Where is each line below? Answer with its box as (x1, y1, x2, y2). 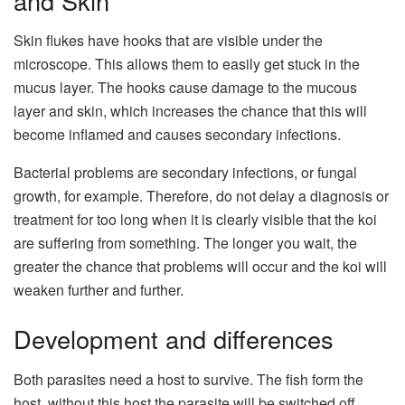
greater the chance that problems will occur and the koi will (14, 256, 387, 278)
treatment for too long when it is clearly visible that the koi (14, 209, 377, 231)
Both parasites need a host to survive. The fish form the (14, 368, 363, 390)
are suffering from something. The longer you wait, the (14, 232, 357, 254)
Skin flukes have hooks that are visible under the (14, 30, 323, 52)
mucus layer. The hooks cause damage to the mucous (14, 77, 357, 99)
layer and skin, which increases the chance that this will (14, 100, 367, 122)
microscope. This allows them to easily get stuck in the (14, 53, 360, 75)
